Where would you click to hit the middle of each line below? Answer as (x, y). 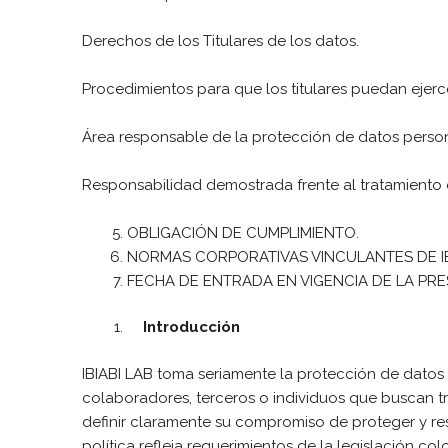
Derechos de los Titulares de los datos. (222, 40)
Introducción (183, 327)
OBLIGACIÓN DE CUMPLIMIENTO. (245, 232)
